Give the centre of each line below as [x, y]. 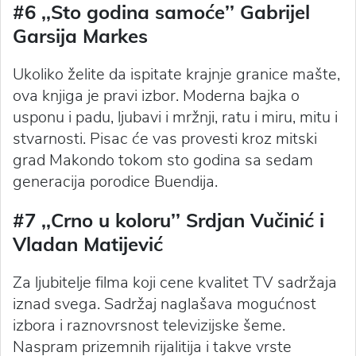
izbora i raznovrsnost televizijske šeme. [149, 325]
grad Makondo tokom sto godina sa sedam [163, 160]
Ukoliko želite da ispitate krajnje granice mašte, [176, 74]
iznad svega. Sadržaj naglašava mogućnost [164, 304]
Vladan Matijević [88, 244]
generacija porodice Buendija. [115, 181]
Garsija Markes [80, 35]
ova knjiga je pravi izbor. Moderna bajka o [156, 95]
